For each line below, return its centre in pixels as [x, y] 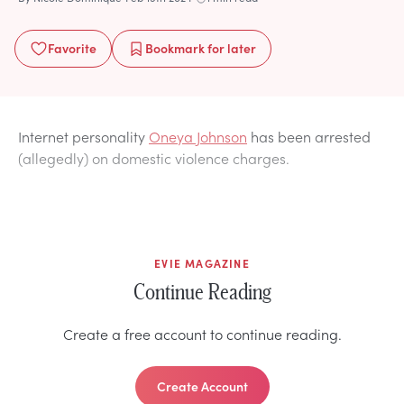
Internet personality [83, 137]
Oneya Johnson [198, 137]
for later [230, 48]
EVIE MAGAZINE [202, 264]
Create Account [202, 386]
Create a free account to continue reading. [202, 334]
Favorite [72, 48]
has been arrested [309, 137]
